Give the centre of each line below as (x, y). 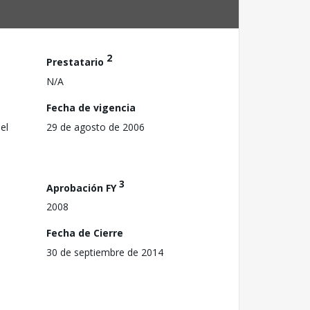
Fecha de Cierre (85, 233)
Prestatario (76, 62)
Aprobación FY (83, 188)
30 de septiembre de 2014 (105, 253)
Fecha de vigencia (91, 107)
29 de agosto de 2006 (95, 127)
